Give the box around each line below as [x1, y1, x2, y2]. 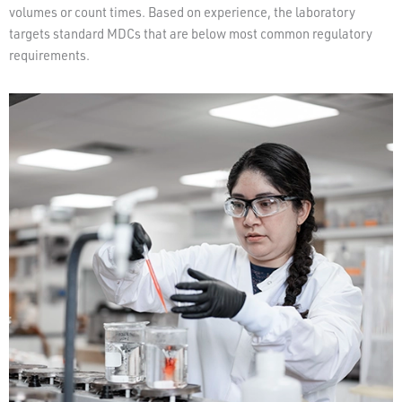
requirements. [9, 46, 90, 64]
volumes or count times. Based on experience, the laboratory [9, 3, 355, 21]
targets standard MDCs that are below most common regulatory [9, 24, 372, 42]
